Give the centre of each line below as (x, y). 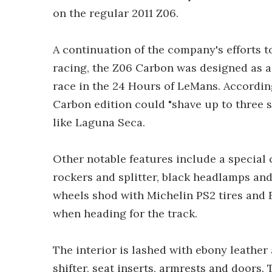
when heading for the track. (125, 213)
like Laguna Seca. (99, 122)
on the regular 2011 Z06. (116, 13)
